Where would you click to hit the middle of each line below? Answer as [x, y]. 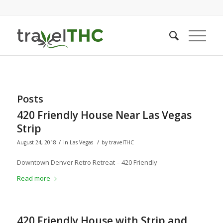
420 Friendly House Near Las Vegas [104, 115]
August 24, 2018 [36, 142]
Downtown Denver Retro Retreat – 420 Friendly [87, 163]
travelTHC [121, 142]
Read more [33, 178]
